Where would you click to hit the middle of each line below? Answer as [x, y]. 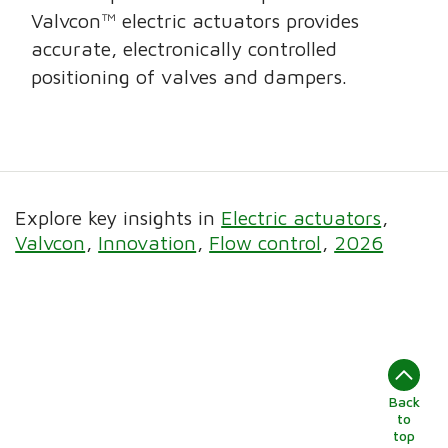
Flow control [265, 242]
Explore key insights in [118, 217]
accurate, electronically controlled [184, 49]
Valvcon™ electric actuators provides [195, 21]
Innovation [147, 242]
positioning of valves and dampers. [189, 77]
